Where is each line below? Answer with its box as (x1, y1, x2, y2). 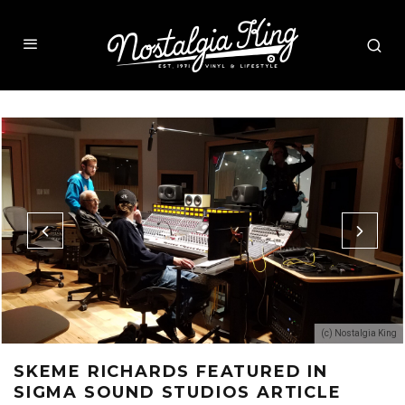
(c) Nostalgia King (321, 328, 398, 338)
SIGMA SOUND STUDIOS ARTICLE (14, 382, 342, 402)
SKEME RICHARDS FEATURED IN (14, 362, 328, 381)
